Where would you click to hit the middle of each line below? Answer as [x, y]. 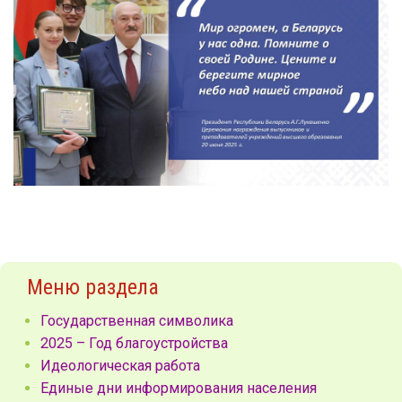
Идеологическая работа [120, 365]
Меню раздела [93, 287]
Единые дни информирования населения [179, 388]
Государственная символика [137, 320]
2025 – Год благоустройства [134, 343]
